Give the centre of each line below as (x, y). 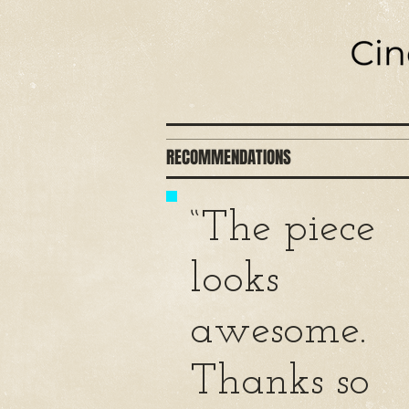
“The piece (283, 230)
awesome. (278, 332)
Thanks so (280, 383)
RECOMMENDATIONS (231, 157)
